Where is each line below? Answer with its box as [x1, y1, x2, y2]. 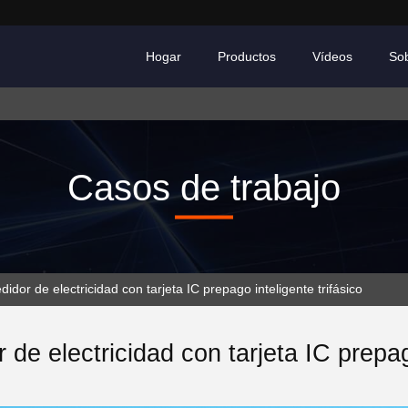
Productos [218, 49, 276, 64]
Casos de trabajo [67, 167, 341, 208]
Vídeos [312, 49, 352, 64]
